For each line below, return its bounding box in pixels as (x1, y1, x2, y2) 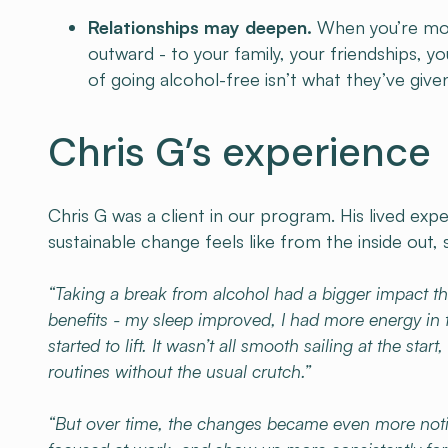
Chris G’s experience (48, 126, 431, 178)
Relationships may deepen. (88, 16, 312, 38)
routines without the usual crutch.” (48, 360, 311, 382)
